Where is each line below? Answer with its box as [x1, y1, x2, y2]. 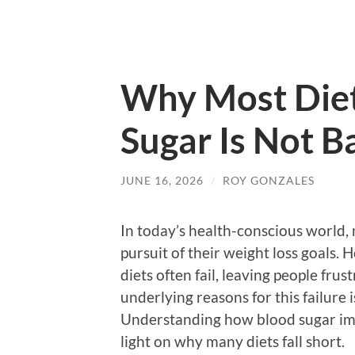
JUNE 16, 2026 [120, 174, 204, 187]
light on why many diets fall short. [120, 331, 345, 350]
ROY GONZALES [223, 174, 315, 187]
